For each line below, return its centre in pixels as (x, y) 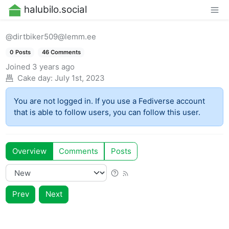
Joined (18, 66)
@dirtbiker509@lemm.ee (51, 36)
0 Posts (20, 52)
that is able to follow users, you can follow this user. (107, 112)
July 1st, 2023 (79, 78)
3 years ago (54, 66)
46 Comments (61, 52)
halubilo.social (55, 10)
